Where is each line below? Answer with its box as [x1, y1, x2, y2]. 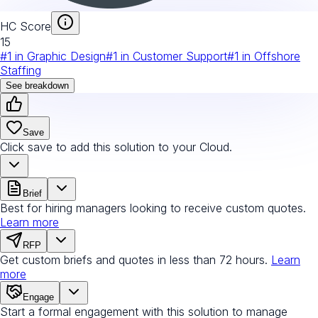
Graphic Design [27, 48, 106, 63]
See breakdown [6, 79, 69, 91]
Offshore [254, 48, 300, 63]
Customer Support [133, 48, 227, 63]
